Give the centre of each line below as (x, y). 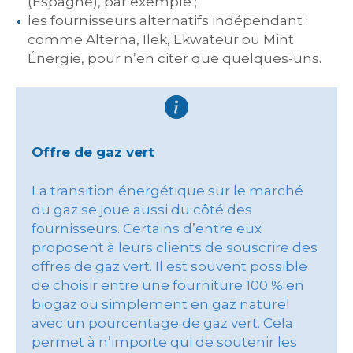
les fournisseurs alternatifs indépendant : (168, 20)
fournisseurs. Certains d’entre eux (147, 229)
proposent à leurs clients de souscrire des (175, 247)
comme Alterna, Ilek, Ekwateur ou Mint (161, 39)
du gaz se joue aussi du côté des (142, 210)
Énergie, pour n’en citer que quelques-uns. (175, 58)
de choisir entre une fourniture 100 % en (168, 285)
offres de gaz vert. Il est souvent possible (169, 266)
